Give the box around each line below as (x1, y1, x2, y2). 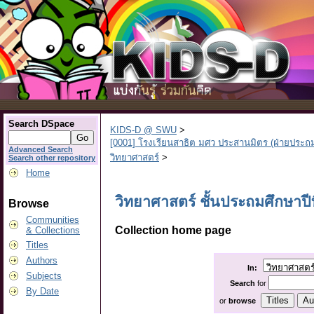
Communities (26, 214, 79, 225)
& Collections (26, 225, 80, 235)
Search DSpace (8, 118, 74, 129)
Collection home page (115, 224, 231, 236)
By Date (26, 286, 59, 296)
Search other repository (8, 153, 95, 162)
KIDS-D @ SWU (110, 125, 177, 136)
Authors (26, 255, 57, 266)
